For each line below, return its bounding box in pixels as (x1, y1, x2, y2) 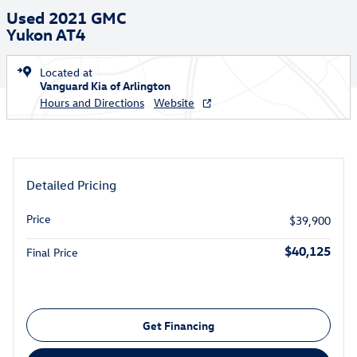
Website (154, 95, 194, 110)
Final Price (26, 245, 78, 260)
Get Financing (143, 317, 214, 333)
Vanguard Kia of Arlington (40, 78, 171, 93)
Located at (40, 65, 92, 80)
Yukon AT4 (6, 23, 85, 44)
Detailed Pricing (26, 177, 116, 193)
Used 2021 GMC (6, 6, 127, 27)
